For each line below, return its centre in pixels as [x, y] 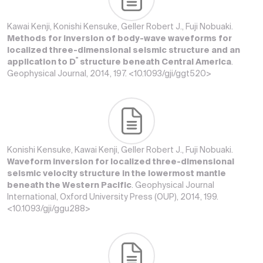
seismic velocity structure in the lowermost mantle [117, 174]
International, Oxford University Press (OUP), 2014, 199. [113, 197]
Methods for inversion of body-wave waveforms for [119, 39]
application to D [41, 62]
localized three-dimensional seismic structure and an [124, 50]
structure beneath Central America [155, 62]
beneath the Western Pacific [69, 186]
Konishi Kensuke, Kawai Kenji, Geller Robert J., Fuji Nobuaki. [120, 150]
